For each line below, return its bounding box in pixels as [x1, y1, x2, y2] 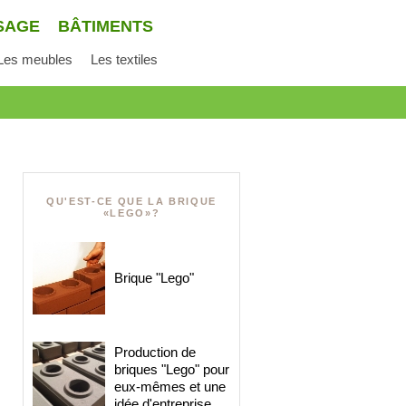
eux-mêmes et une [114, 379, 226, 394]
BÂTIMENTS [58, 17, 153, 35]
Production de [114, 344, 196, 360]
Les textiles [91, 52, 158, 67]
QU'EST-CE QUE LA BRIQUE [46, 196, 217, 207]
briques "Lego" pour [114, 362, 229, 377]
